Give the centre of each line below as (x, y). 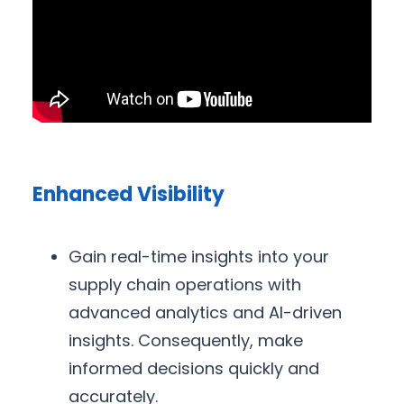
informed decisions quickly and (194, 368)
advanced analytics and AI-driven (205, 312)
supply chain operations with (185, 284)
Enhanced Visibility (129, 195)
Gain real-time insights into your (199, 256)
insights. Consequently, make (186, 340)
